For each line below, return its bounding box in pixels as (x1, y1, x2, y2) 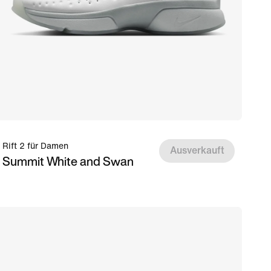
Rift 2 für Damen (2, 142, 68, 151)
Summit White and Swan (2, 152, 134, 170)
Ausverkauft (169, 145, 224, 156)
